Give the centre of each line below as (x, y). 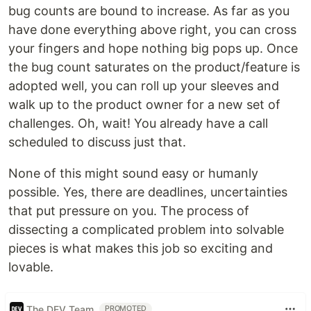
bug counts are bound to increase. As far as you (149, 11)
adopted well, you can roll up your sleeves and (144, 86)
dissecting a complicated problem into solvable (146, 229)
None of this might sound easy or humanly (133, 173)
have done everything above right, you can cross (152, 30)
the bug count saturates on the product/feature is (154, 67)
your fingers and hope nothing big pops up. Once (153, 48)
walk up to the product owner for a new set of (144, 104)
